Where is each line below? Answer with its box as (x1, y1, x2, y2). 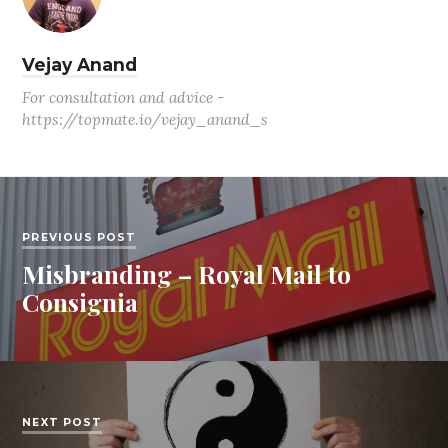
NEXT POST (22, 415, 103, 429)
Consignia (22, 285, 139, 319)
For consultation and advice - (22, 87, 225, 107)
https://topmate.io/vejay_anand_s (22, 109, 269, 129)
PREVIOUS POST (22, 231, 137, 245)
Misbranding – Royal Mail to (22, 257, 352, 291)
